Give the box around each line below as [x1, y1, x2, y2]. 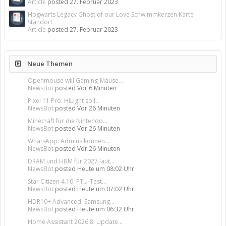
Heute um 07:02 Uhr [77, 185, 134, 193]
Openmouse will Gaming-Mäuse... [28, 76, 123, 85]
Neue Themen [26, 59, 73, 68]
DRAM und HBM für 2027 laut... [28, 157, 115, 165]
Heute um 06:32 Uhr [77, 205, 134, 213]
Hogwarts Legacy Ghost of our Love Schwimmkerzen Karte [28, 10, 194, 19]
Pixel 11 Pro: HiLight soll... [28, 96, 100, 105]
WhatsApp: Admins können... [28, 137, 109, 145]
